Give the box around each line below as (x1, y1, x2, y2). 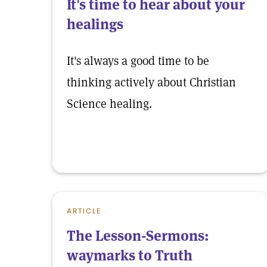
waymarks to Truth (67, 246, 193, 265)
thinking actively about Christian (67, 74, 236, 90)
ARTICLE (67, 206, 101, 216)
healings (67, 15, 123, 33)
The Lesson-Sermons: (67, 226, 209, 245)
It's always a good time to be (67, 53, 209, 69)
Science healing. (67, 96, 152, 111)
